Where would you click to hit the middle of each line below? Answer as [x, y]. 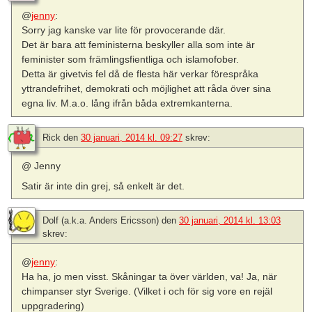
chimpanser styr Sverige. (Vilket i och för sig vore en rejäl [147, 291]
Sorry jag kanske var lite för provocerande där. [124, 30]
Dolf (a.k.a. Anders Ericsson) [101, 220]
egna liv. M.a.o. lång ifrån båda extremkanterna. [127, 103]
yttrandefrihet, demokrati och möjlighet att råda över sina [147, 89]
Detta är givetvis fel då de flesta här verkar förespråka [140, 74]
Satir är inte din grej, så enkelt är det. [103, 186]
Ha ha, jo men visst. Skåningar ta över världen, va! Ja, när [150, 276]
